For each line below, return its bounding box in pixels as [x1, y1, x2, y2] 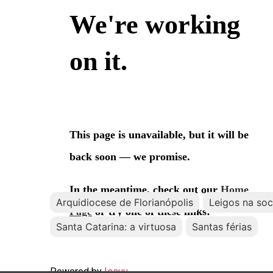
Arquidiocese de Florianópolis [56, 196, 193, 209]
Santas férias [192, 221, 252, 233]
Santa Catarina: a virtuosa [56, 221, 176, 233]
